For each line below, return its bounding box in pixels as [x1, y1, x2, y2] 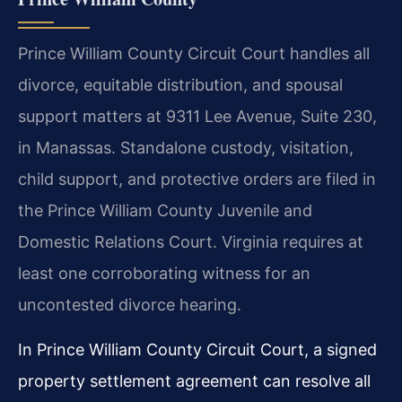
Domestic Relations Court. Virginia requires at [18, 232, 363, 252]
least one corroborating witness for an [18, 264, 310, 284]
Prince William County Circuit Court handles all [18, 44, 370, 64]
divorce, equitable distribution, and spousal [18, 75, 343, 95]
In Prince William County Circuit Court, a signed [18, 339, 377, 359]
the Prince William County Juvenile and [18, 201, 312, 221]
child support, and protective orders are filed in [18, 170, 376, 189]
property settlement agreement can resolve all [18, 371, 371, 390]
